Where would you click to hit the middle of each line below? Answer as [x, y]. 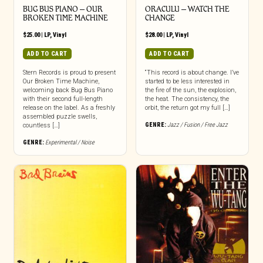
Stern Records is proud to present [69, 72]
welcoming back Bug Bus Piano [68, 90]
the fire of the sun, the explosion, [190, 90]
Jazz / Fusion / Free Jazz [197, 124]
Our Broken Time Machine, [61, 81]
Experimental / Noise [70, 142]
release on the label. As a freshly [69, 107]
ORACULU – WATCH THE [187, 9]
